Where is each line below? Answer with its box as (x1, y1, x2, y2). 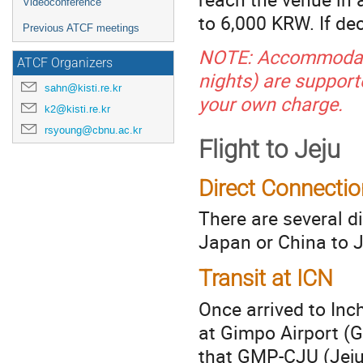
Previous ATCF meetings (23, 22, 139, 34)
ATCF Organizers (17, 56, 113, 70)
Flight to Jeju (199, 135, 340, 164)
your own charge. (199, 90, 348, 117)
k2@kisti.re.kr (45, 102, 110, 116)
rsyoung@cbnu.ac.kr (45, 123, 142, 137)
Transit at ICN (199, 264, 333, 292)
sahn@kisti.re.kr (45, 81, 122, 95)
